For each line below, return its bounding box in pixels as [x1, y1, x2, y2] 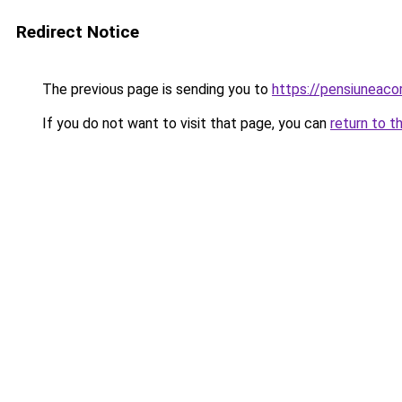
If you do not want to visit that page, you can [39, 115, 330, 132]
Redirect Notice [16, 22, 139, 42]
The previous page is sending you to [39, 81, 272, 98]
